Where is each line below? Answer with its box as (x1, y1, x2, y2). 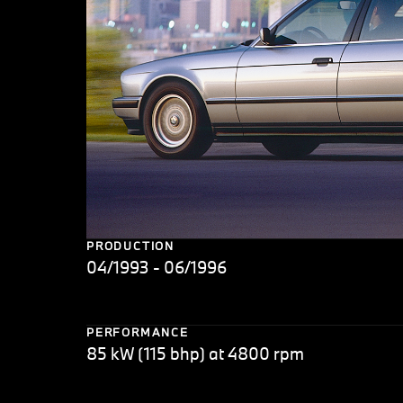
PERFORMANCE (86, 325, 189, 340)
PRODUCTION (86, 238, 175, 254)
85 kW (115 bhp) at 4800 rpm (86, 343, 304, 365)
